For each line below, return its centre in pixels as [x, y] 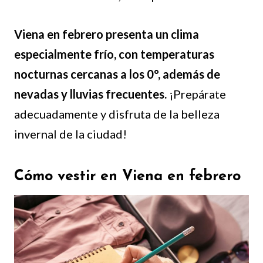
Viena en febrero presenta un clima [107, 34]
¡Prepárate [196, 94]
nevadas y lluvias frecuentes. [90, 94]
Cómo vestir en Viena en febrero [127, 177]
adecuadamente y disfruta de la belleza [117, 114]
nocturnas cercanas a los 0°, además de [117, 74]
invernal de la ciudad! [70, 134]
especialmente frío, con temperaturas [114, 54]
